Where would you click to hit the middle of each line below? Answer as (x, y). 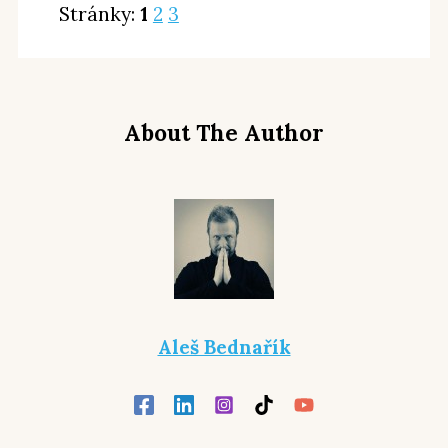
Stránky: (99, 14)
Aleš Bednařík (224, 347)
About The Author (224, 133)
